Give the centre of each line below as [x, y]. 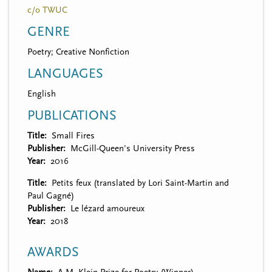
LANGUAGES [65, 73]
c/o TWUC [47, 10]
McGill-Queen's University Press [132, 148]
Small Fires [73, 135]
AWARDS [53, 252]
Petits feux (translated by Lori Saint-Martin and [140, 183]
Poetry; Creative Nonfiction [78, 52]
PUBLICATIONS [72, 115]
